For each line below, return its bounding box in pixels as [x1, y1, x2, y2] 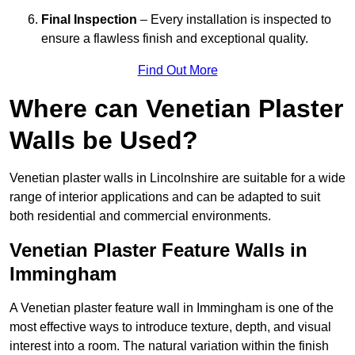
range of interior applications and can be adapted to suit [10, 190, 320, 204]
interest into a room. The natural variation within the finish [10, 339, 329, 353]
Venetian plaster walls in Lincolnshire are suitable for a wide [10, 171, 345, 185]
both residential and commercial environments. [10, 209, 271, 223]
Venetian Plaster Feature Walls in [10, 239, 307, 261]
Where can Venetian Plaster [10, 94, 343, 124]
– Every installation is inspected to [137, 13, 331, 27]
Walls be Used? [10, 126, 198, 155]
